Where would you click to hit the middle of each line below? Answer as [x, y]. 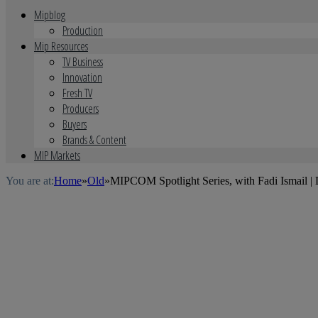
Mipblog [50, 15]
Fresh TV [77, 93]
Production [83, 31]
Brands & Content [94, 140]
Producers [81, 109]
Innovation [82, 77]
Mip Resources [61, 46]
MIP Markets [57, 155]
